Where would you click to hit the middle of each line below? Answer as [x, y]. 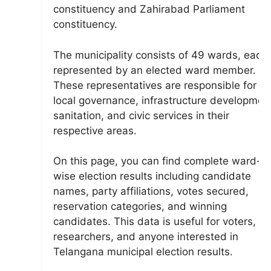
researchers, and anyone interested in [146, 237]
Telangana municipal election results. [143, 252]
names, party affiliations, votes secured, [151, 191]
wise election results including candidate [152, 176]
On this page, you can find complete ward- [157, 161]
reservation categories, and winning [140, 206]
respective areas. [95, 130]
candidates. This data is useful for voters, [155, 221]
